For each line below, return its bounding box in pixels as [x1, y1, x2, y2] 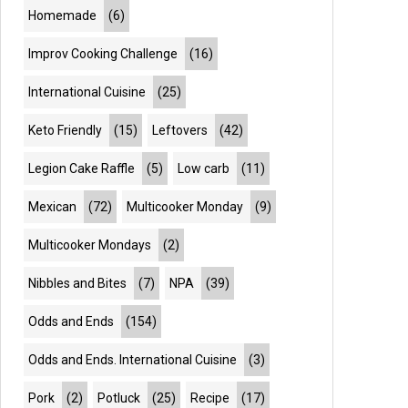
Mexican [28, 199, 77, 214]
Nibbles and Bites [28, 276, 127, 291]
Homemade [28, 8, 97, 23]
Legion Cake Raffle [28, 161, 136, 176]
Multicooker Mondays [28, 238, 152, 252]
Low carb [178, 161, 230, 176]
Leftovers [152, 123, 209, 138]
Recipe [190, 391, 230, 405]
